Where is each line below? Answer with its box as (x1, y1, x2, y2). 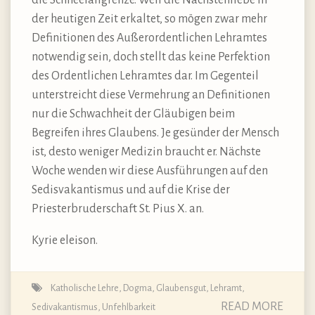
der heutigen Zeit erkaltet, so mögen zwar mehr (32, 13, 267, 26)
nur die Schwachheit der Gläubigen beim (32, 108, 235, 121)
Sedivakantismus (32, 302, 98, 313)
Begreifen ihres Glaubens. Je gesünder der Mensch (32, 127, 279, 140)
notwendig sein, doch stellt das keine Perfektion (32, 51, 270, 64)
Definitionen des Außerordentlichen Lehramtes (32, 32, 267, 45)
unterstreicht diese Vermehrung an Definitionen (32, 89, 270, 102)
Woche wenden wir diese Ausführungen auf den (32, 165, 268, 178)
